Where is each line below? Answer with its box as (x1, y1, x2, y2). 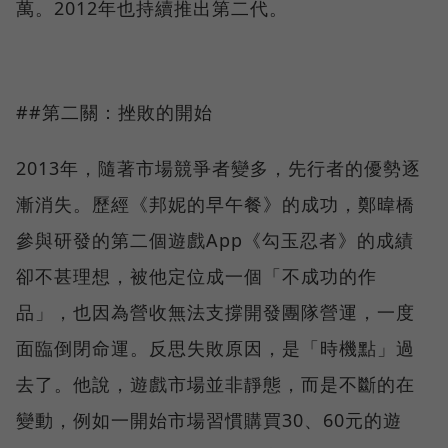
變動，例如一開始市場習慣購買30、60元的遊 (16, 408, 402, 433)
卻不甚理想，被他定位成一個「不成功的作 (16, 264, 377, 289)
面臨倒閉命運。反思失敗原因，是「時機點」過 (16, 336, 415, 361)
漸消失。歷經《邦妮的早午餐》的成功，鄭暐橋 (16, 192, 415, 217)
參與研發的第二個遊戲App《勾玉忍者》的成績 (16, 228, 414, 253)
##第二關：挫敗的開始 (16, 100, 213, 125)
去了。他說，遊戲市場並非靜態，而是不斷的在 (16, 372, 415, 397)
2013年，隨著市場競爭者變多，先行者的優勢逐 (16, 156, 421, 181)
